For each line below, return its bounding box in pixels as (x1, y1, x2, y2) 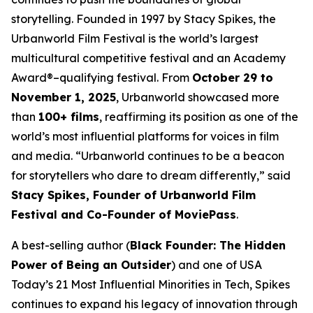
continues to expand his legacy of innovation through (11, 296, 298, 311)
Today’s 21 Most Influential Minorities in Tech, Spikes (11, 277, 290, 291)
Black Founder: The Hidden (130, 238, 286, 252)
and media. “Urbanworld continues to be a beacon (11, 148, 284, 163)
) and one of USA (171, 257, 262, 272)
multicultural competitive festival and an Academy (11, 50, 286, 65)
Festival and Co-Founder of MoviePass (11, 207, 236, 221)
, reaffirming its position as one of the (99, 109, 298, 124)
